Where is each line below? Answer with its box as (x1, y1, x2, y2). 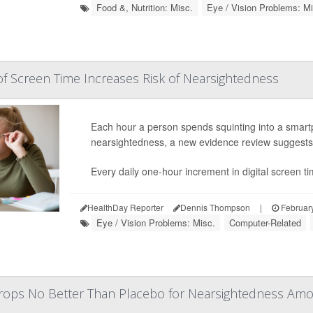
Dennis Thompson (180, 201, 250, 213)
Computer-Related (228, 216, 301, 229)
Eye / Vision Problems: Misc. (96, 216, 215, 229)
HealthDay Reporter (87, 201, 163, 213)
